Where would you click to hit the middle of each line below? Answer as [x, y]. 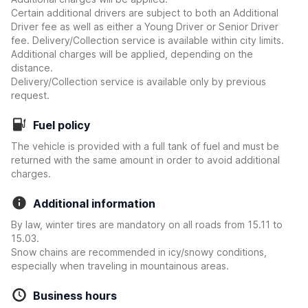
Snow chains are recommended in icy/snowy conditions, [139, 252]
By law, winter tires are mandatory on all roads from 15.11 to [147, 224]
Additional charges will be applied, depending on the [132, 54]
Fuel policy [62, 125]
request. [30, 95]
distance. [32, 68]
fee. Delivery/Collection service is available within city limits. [147, 40]
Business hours [75, 296]
